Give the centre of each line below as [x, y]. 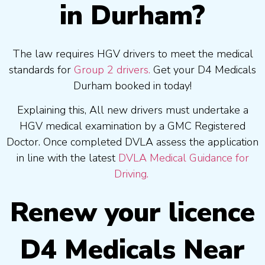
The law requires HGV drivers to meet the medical [132, 54]
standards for [41, 70]
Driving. [132, 174]
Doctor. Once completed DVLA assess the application [132, 142]
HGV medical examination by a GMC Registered [132, 126]
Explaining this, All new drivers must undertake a [132, 110]
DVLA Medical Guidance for [183, 158]
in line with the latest [67, 158]
